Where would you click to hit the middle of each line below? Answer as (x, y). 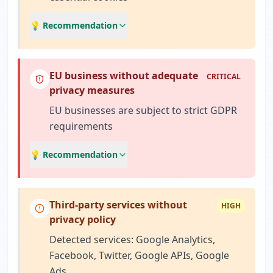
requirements (81, 126)
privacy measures (92, 90)
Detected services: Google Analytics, (132, 239)
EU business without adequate (124, 76)
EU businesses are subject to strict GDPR (143, 110)
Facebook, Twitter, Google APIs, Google (139, 255)
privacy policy (83, 219)
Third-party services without (118, 205)
